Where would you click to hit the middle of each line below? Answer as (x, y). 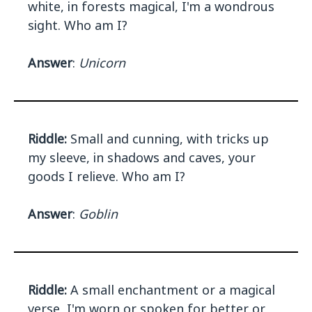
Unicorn (102, 63)
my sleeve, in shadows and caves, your (142, 158)
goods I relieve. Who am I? (107, 177)
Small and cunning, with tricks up (168, 139)
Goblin (98, 214)
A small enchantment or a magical (171, 290)
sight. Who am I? (78, 25)
